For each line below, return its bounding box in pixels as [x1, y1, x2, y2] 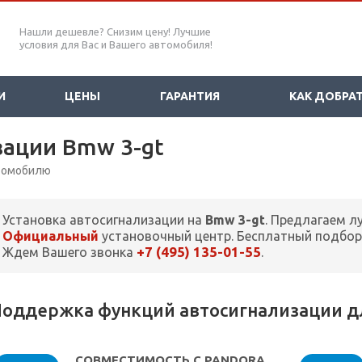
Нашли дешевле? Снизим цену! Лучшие [19, 26, 211, 37]
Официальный [2, 229, 99, 244]
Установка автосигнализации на [2, 213, 205, 228]
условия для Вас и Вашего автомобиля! [19, 39, 213, 50]
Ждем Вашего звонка [2, 245, 137, 260]
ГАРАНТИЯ [159, 90, 220, 103]
